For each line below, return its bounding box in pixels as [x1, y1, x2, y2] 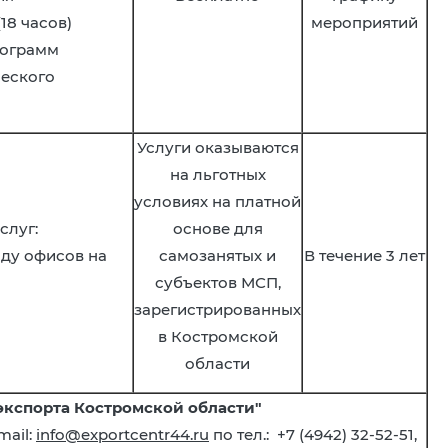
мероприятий [311, 13, 418, 32]
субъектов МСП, [154, 273, 281, 292]
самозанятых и [159, 246, 276, 265]
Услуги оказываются [136, 138, 299, 157]
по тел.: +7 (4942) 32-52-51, [209, 425, 417, 444]
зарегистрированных [134, 300, 301, 319]
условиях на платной [134, 192, 301, 211]
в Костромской [157, 327, 278, 346]
